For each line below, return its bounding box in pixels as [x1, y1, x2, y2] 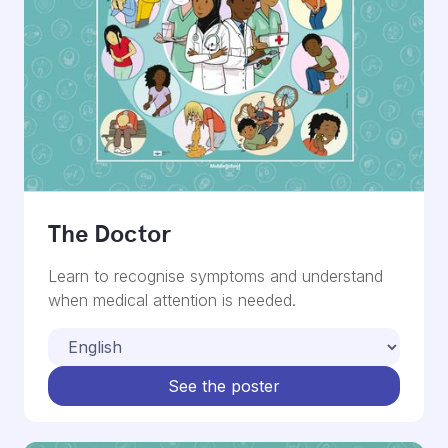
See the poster [168, 376, 280, 397]
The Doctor [48, 219, 171, 250]
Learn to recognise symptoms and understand [48, 266, 383, 287]
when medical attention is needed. [48, 290, 296, 311]
